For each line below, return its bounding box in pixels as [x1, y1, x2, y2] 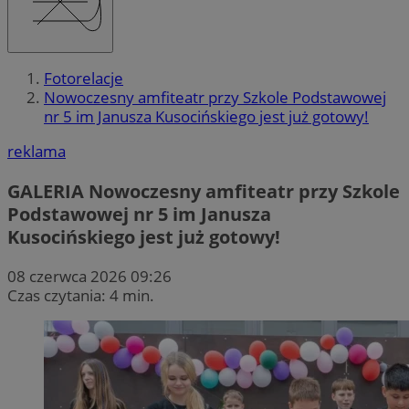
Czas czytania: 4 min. [7, 284, 154, 306]
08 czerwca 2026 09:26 [7, 265, 172, 287]
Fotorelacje [44, 68, 123, 89]
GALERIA [7, 178, 84, 204]
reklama [7, 141, 66, 163]
